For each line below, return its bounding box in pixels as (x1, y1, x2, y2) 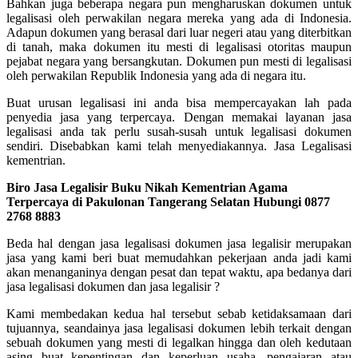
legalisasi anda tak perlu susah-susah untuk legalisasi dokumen (6, 124, 352, 138)
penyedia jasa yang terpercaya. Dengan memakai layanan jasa (6, 109, 352, 124)
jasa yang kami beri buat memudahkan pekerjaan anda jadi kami (6, 250, 352, 265)
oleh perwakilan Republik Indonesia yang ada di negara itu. (6, 68, 306, 82)
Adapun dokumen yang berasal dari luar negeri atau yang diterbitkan (6, 25, 352, 39)
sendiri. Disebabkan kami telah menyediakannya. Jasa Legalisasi (6, 138, 352, 153)
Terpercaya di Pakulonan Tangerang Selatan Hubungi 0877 (6, 194, 330, 209)
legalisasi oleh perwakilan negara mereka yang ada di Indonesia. (6, 10, 352, 25)
